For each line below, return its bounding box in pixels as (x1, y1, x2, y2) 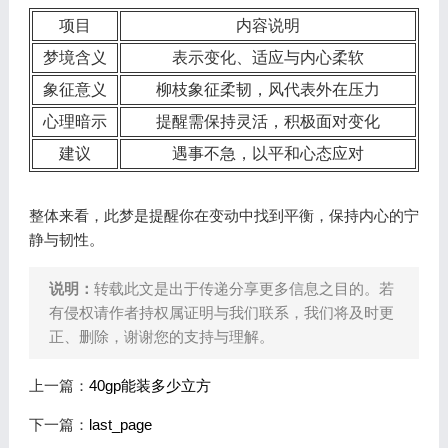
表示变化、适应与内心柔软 (171, 49, 364, 66)
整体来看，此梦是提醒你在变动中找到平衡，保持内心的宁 (28, 207, 419, 224)
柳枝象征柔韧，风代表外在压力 (155, 81, 380, 98)
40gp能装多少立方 (88, 377, 211, 394)
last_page (88, 416, 152, 433)
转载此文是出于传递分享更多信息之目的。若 (93, 280, 394, 297)
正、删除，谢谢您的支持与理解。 (48, 328, 274, 345)
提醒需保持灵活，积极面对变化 (155, 113, 380, 130)
